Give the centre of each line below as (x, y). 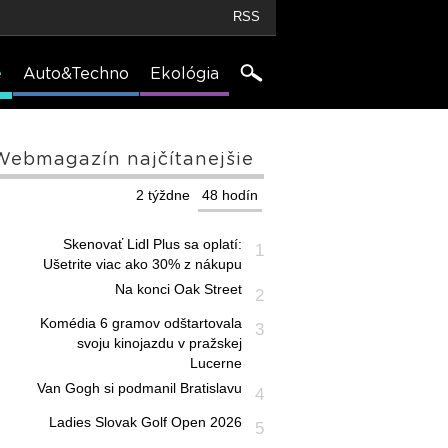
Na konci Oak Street (178, 289)
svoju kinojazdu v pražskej (159, 343)
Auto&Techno (76, 74)
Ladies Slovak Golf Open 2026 (145, 422)
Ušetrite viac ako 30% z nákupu (142, 264)
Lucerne (215, 363)
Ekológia (184, 74)
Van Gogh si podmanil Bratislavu (139, 388)
